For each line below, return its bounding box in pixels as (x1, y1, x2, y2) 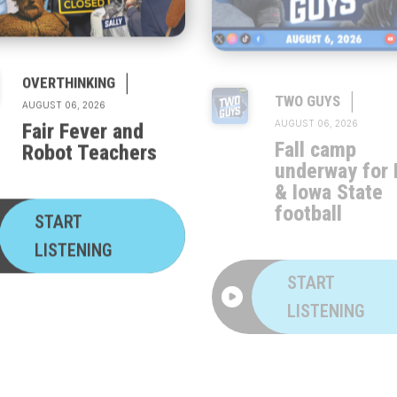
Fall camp (275, 106, 357, 131)
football (275, 170, 343, 195)
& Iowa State (275, 149, 384, 174)
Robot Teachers (22, 128, 158, 152)
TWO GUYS (275, 62, 341, 79)
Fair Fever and (22, 106, 144, 131)
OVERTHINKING (22, 62, 116, 79)
